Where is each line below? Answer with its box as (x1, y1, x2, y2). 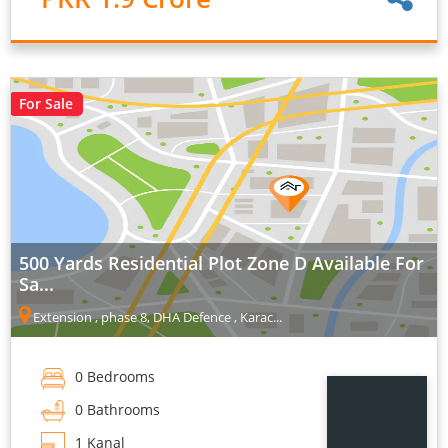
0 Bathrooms (71, 399, 160, 419)
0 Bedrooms (71, 367, 155, 387)
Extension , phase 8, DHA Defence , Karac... (30, 308, 282, 327)
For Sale (19, 94, 73, 114)
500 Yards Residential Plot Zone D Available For (19, 251, 424, 276)
